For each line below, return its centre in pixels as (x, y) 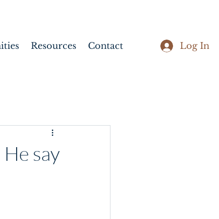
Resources (54, 46)
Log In (195, 46)
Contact (106, 46)
